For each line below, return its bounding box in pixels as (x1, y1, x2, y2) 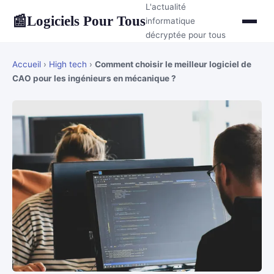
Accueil (12, 59, 41, 69)
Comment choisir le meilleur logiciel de (95, 59, 251, 69)
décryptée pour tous (146, 30, 226, 40)
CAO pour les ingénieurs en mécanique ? (12, 73, 176, 83)
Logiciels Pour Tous (27, 13, 146, 29)
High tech (49, 59, 87, 69)
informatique (146, 16, 195, 26)
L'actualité (146, 2, 186, 12)
